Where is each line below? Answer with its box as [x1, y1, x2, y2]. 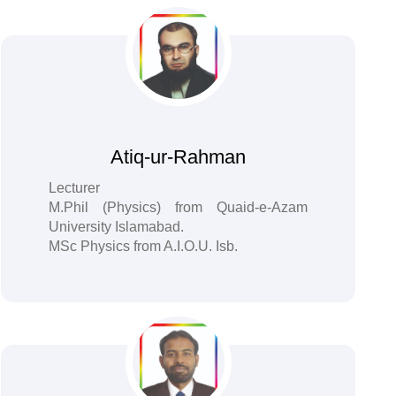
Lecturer [48, 180, 100, 195]
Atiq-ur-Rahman [110, 146, 247, 168]
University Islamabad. [48, 219, 184, 234]
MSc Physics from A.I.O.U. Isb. [48, 239, 238, 254]
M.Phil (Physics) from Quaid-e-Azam [48, 200, 308, 215]
